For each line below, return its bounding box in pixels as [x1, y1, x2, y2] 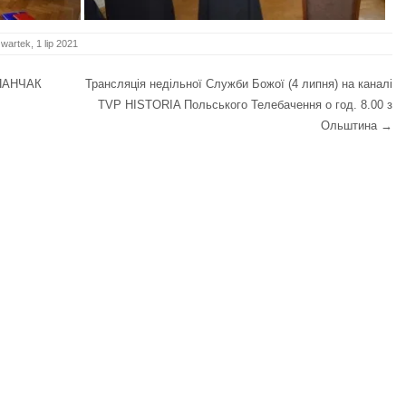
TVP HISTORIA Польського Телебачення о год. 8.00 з [98, 98, 392, 111]
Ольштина [321, 119, 381, 132]
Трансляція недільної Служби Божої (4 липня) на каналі [85, 77, 392, 91]
